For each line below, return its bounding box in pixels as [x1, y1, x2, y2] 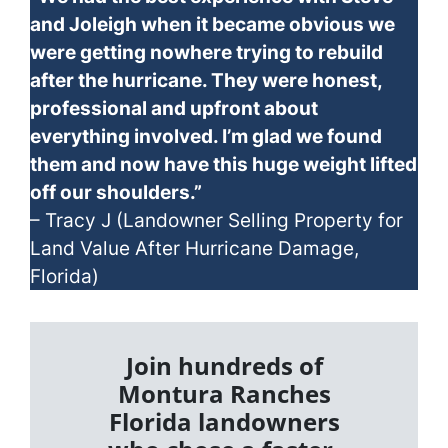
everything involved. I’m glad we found [30, 124, 382, 149]
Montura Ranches [117, 377, 331, 411]
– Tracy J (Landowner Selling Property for [30, 208, 403, 233]
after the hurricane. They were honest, [30, 68, 382, 93]
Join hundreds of [125, 349, 323, 383]
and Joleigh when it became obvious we [30, 12, 395, 37]
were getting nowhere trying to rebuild [30, 40, 383, 65]
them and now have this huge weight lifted [30, 152, 417, 177]
